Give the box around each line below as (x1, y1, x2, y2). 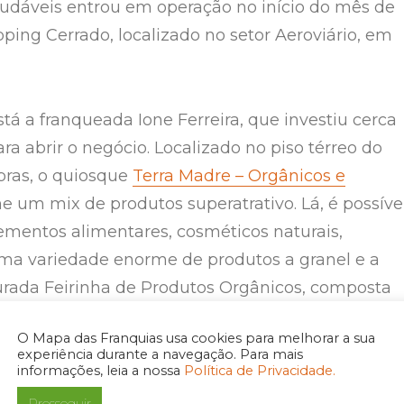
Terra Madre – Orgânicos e (133, 165, 345, 186)
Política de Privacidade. (184, 362, 335, 379)
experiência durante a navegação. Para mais (17, 345, 303, 363)
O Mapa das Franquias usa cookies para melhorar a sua (17, 329, 375, 346)
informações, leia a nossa (17, 362, 184, 379)
